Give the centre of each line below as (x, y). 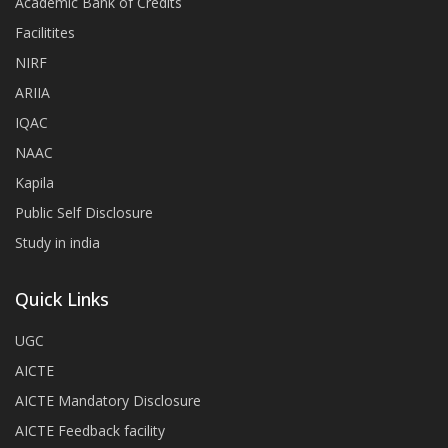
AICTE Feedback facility (90, 430)
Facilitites (45, 32)
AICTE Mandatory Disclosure (108, 400)
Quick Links (62, 298)
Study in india (57, 242)
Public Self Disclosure (84, 212)
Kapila (34, 182)
